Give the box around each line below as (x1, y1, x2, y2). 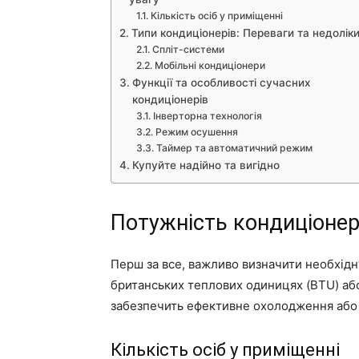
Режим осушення (155, 126, 238, 139)
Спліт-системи (151, 43, 224, 56)
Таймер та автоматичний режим (155, 142, 313, 155)
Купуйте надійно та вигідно (131, 159, 280, 172)
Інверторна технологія (152, 110, 262, 123)
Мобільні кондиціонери (154, 59, 265, 72)
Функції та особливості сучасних (131, 76, 310, 90)
